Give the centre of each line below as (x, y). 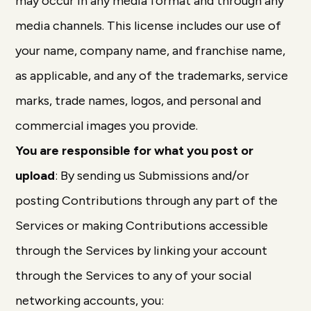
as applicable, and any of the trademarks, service (152, 76)
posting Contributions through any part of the (147, 201)
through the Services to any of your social (134, 276)
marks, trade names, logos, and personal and (138, 101)
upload (35, 176)
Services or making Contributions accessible (142, 226)
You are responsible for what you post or (135, 151)
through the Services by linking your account (142, 251)
